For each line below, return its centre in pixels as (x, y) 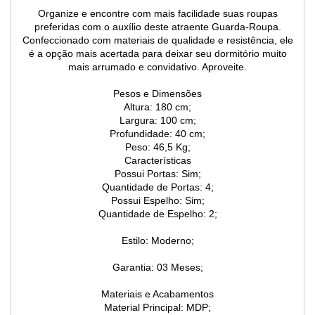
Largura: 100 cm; (157, 121)
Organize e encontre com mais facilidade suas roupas (157, 14)
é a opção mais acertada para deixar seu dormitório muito (157, 54)
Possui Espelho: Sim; (157, 201)
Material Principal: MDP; (157, 308)
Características (157, 161)
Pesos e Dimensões (157, 94)
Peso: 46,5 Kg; (157, 147)
